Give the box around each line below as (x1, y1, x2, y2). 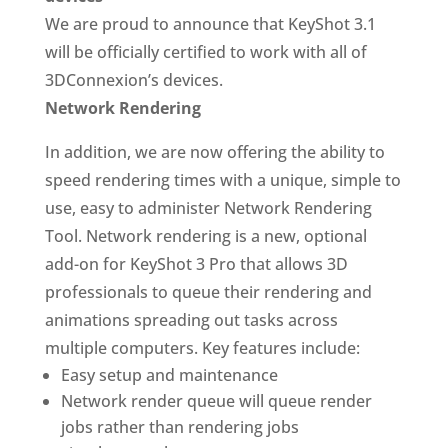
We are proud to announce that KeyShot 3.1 (44, 13, 376, 35)
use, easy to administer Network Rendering (44, 197, 372, 219)
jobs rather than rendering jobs (60, 416, 299, 438)
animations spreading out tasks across (44, 309, 338, 331)
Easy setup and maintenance (60, 364, 278, 386)
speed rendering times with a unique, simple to (44, 169, 401, 191)
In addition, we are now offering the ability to (44, 141, 385, 163)
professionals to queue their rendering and (44, 281, 372, 303)
